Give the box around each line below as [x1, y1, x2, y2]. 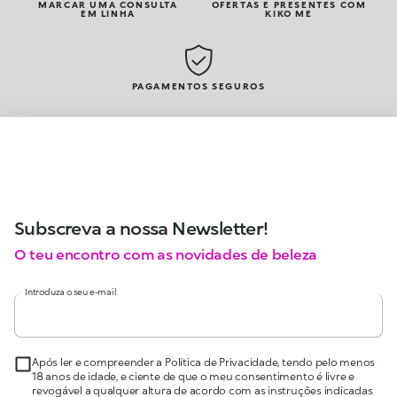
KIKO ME [265, 8, 313, 19]
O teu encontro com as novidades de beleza [14, 245, 317, 263]
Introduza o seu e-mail [25, 286, 117, 298]
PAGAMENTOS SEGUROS [131, 81, 266, 92]
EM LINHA [81, 8, 136, 19]
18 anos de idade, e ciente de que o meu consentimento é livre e [32, 370, 354, 384]
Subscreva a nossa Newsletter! [14, 217, 269, 239]
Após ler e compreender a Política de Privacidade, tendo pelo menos [32, 355, 376, 370]
